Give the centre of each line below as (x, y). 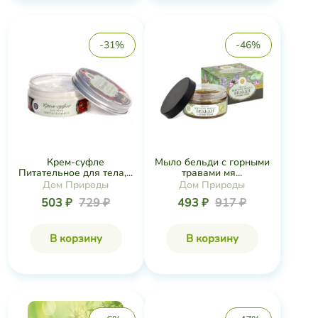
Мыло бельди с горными (212, 162)
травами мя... (212, 173)
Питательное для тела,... (76, 173)
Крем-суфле (76, 162)
